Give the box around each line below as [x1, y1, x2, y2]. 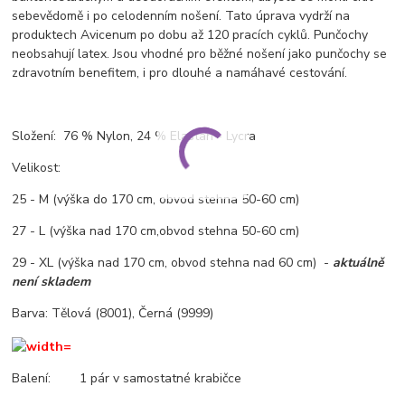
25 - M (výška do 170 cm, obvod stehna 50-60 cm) [12, 191, 300, 209]
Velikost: [12, 159, 61, 177]
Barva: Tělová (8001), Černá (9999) [12, 305, 214, 323]
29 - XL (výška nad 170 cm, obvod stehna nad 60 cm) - [12, 254, 330, 272]
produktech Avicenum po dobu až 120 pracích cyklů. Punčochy [12, 26, 369, 44]
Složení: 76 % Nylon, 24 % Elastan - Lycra [12, 127, 257, 146]
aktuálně [329, 254, 385, 272]
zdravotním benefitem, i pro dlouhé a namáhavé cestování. [12, 64, 348, 82]
